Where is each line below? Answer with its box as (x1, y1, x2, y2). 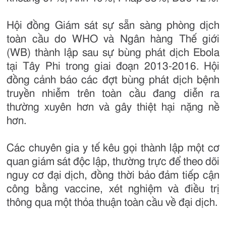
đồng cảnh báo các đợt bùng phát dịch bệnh (7, 75, 219, 86)
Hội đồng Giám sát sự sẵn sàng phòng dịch (7, 20, 219, 31)
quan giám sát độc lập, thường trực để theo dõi (7, 156, 219, 167)
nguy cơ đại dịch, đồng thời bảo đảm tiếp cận (7, 170, 219, 181)
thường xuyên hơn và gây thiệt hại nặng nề (7, 102, 219, 113)
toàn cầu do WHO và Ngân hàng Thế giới (7, 34, 219, 45)
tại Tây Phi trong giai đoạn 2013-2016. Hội (7, 61, 219, 72)
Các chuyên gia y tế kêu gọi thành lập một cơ (7, 143, 219, 154)
